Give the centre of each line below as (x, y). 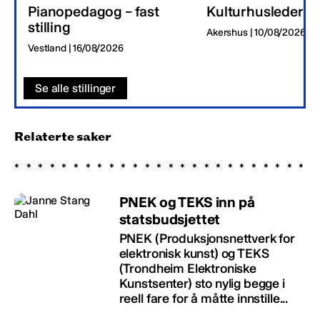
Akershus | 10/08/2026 (256, 32)
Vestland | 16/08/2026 (76, 48)
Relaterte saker (63, 136)
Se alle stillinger (76, 88)
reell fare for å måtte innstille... (204, 298)
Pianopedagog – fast (94, 11)
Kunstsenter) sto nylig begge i (202, 283)
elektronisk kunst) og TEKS (194, 253)
